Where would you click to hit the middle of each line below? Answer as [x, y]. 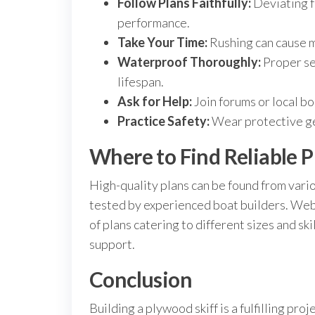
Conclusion [141, 279]
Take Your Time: [162, 42]
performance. [154, 22]
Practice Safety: [163, 121]
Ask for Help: [155, 101]
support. [112, 244]
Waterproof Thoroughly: [189, 62]
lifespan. [141, 82]
